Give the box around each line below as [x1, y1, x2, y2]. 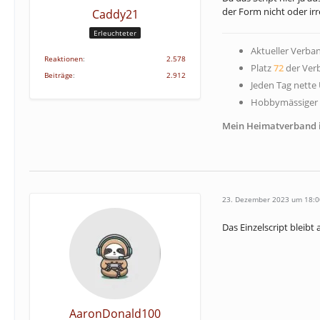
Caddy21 [91, 6, 139, 22]
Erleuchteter [94, 28, 136, 39]
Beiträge [44, 69, 73, 80]
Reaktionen [44, 53, 83, 64]
